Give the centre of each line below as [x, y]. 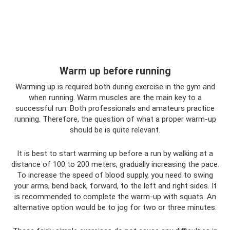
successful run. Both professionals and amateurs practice [115, 108]
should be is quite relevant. [115, 130]
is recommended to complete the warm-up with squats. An [115, 196]
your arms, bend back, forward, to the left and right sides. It [115, 186]
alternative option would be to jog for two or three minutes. [115, 207]
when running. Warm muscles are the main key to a [115, 97]
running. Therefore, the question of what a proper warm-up [115, 119]
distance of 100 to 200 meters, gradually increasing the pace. [115, 164]
